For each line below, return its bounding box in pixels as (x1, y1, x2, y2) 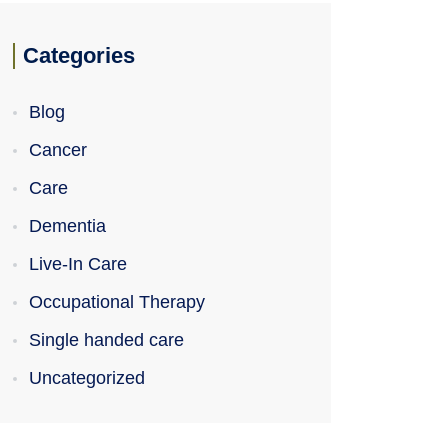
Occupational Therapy (29, 292, 205, 312)
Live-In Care (29, 254, 127, 274)
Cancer (29, 140, 87, 160)
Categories (23, 43, 135, 68)
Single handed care (29, 330, 184, 350)
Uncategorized (29, 368, 145, 388)
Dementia (29, 216, 106, 236)
